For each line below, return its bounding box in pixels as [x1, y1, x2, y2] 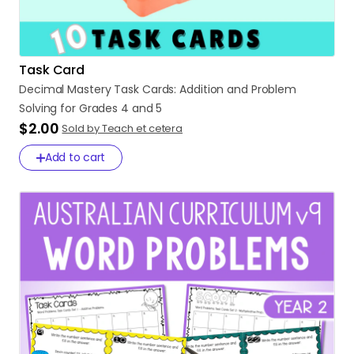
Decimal [19, 81, 65, 97]
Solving [19, 100, 58, 116]
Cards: [141, 81, 177, 97]
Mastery [67, 81, 111, 97]
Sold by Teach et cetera [62, 121, 183, 136]
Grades [78, 100, 119, 116]
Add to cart [44, 149, 106, 165]
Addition [179, 81, 224, 97]
